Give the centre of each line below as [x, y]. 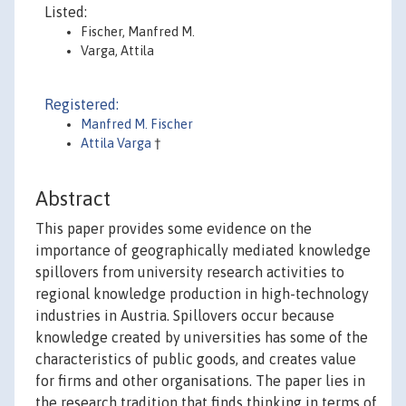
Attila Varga [117, 143]
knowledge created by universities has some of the [202, 338]
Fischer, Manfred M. [138, 32]
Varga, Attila [117, 51]
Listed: [66, 12]
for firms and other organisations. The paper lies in [200, 381]
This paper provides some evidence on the [174, 229]
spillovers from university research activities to [190, 272]
